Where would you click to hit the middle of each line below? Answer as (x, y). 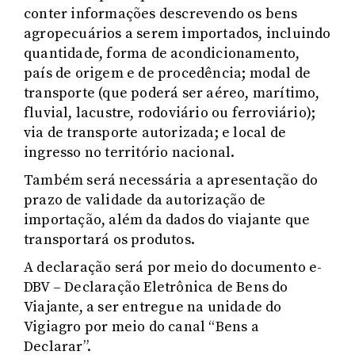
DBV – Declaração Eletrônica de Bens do (156, 287)
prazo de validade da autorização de (145, 200)
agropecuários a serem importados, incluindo (177, 33)
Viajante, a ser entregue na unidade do (153, 307)
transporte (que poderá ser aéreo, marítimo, (172, 93)
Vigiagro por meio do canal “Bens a (141, 326)
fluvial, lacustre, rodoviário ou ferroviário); (170, 113)
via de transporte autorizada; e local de (155, 132)
